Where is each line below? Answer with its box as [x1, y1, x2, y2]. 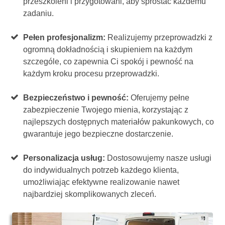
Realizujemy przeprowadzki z [107, 33, 213, 42]
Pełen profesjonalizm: [23, 33, 108, 42]
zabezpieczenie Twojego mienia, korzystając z [23, 105, 189, 115]
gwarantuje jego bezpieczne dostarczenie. [23, 130, 174, 139]
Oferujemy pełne [131, 93, 190, 102]
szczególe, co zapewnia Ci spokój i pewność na [23, 57, 194, 66]
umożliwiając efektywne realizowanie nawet [23, 178, 180, 187]
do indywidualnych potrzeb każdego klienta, [23, 166, 179, 175]
